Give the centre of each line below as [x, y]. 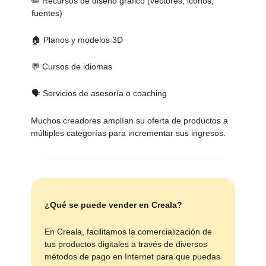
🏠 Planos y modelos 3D [77, 40]
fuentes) [47, 13]
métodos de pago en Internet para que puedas [132, 257]
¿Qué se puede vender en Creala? [113, 205]
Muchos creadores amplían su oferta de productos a [129, 121]
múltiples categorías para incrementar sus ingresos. [128, 133]
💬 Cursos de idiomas [72, 67]
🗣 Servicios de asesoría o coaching [99, 94]
